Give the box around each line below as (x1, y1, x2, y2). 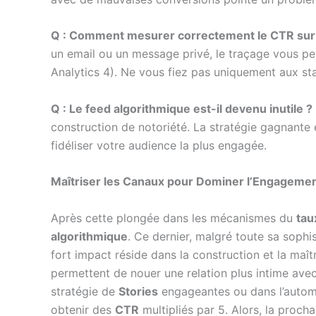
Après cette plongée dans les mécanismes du (51, 210, 296, 225)
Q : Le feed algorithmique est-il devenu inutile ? (51, 101, 312, 116)
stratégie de (51, 284, 119, 298)
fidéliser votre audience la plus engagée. (51, 138, 267, 152)
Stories (119, 284, 158, 298)
